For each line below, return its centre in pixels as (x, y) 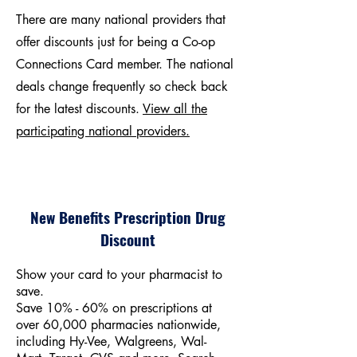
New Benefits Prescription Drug (127, 217)
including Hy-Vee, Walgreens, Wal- (111, 341)
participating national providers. (103, 131)
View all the (175, 109)
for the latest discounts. (79, 109)
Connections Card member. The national (125, 64)
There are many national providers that (121, 20)
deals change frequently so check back (122, 86)
